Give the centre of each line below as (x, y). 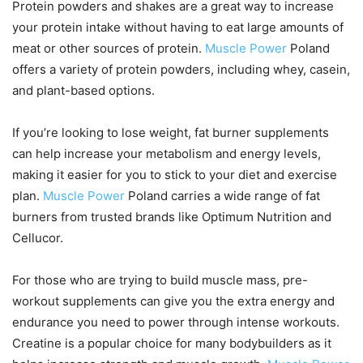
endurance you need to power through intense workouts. (176, 322)
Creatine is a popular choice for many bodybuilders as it (172, 344)
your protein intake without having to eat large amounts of (178, 28)
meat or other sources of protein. (109, 49)
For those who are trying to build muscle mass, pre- (160, 280)
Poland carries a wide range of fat (222, 196)
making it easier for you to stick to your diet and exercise (175, 175)
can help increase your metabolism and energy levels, (167, 154)
